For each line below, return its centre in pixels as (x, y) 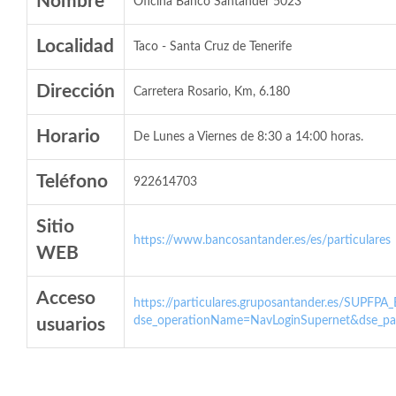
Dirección (76, 91)
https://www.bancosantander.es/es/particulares (262, 240)
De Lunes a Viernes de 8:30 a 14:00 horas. (248, 137)
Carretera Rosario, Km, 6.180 (212, 92)
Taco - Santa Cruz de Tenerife (213, 47)
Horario (68, 137)
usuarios (71, 325)
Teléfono (72, 182)
